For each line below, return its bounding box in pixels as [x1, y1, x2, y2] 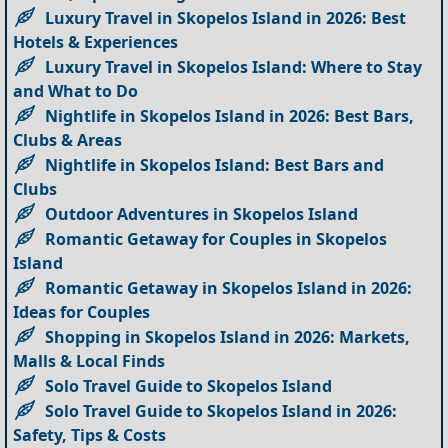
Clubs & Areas [13, 128, 123, 151]
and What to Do [13, 79, 139, 102]
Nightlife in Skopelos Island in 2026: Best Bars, [45, 104, 415, 127]
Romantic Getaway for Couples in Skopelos [45, 227, 388, 250]
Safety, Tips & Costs [13, 423, 167, 446]
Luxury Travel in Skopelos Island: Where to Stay [45, 55, 423, 78]
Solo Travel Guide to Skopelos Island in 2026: [45, 399, 398, 422]
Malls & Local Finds [13, 349, 166, 372]
